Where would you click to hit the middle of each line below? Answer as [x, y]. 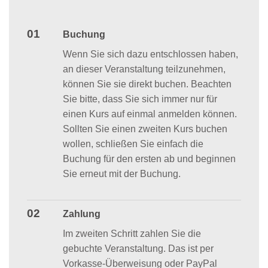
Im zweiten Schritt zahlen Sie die [132, 233]
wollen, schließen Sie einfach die [133, 144]
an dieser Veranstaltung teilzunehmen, [144, 69]
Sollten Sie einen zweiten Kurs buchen [145, 129]
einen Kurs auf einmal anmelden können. [150, 114]
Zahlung [81, 214]
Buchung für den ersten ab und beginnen [149, 159]
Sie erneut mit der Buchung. [121, 173]
